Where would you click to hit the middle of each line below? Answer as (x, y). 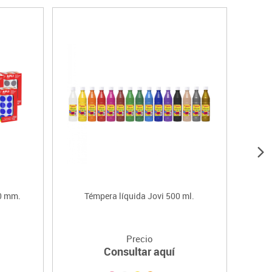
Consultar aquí (140, 252)
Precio (139, 239)
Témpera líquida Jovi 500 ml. (140, 196)
